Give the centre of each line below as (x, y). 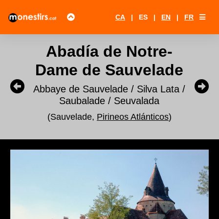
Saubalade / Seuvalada (109, 101)
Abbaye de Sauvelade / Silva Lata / (109, 89)
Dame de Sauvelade (109, 70)
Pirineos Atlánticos (132, 117)
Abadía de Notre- (109, 51)
